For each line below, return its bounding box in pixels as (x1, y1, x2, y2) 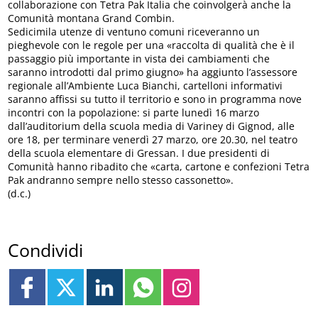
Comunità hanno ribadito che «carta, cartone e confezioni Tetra (8, 159, 310, 173)
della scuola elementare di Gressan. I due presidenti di (8, 146, 270, 160)
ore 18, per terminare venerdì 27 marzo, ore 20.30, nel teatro (8, 132, 298, 146)
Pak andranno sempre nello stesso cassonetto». (8, 172, 234, 187)
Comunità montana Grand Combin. (8, 11, 175, 25)
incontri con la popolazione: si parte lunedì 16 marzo (8, 105, 260, 119)
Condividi (8, 237, 84, 262)
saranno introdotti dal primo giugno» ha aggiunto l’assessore (8, 65, 298, 79)
